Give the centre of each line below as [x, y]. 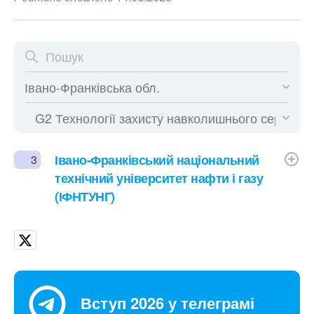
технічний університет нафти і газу [159, 178]
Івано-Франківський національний [157, 160]
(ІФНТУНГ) [85, 196]
